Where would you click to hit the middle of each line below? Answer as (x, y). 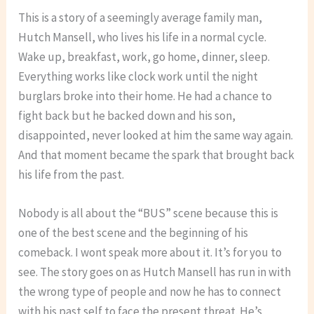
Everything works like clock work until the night (138, 76)
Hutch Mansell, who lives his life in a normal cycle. (143, 37)
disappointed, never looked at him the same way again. (156, 135)
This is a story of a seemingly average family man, (141, 17)
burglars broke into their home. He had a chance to (145, 96)
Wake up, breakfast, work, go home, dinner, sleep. (144, 56)
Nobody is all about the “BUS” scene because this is (149, 213)
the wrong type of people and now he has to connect (150, 291)
